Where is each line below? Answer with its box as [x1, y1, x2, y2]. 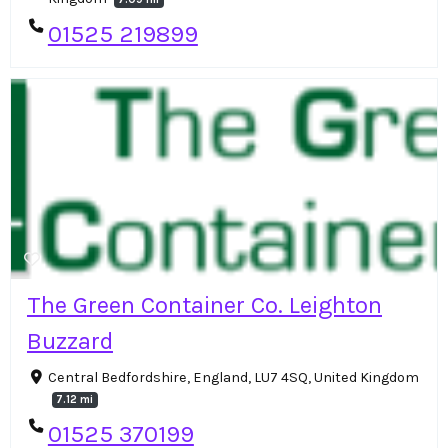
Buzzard [27, 326, 113, 355]
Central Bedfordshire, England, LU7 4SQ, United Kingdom [47, 368, 419, 386]
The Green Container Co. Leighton [27, 290, 382, 319]
